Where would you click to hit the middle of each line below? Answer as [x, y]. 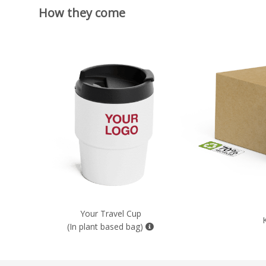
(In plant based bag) [106, 226]
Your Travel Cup [110, 213]
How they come [82, 12]
